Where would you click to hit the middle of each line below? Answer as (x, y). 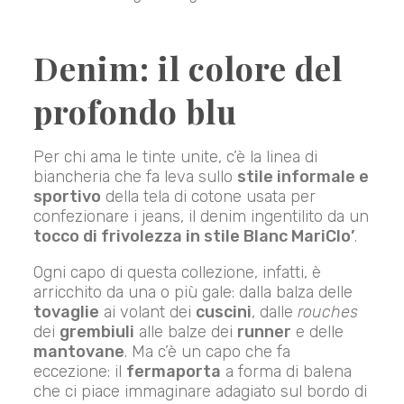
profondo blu (136, 111)
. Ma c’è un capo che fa (208, 352)
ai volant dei (148, 312)
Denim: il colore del (188, 68)
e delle (318, 332)
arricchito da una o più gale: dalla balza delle (193, 293)
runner (265, 332)
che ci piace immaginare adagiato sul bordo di (201, 392)
